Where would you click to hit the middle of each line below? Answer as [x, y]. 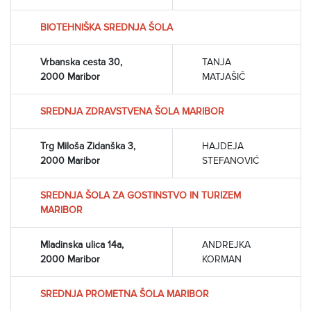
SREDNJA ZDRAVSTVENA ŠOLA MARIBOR [132, 111]
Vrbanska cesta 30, [81, 62]
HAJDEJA [223, 146]
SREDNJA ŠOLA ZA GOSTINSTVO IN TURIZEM [141, 195]
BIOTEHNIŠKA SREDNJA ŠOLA [107, 27]
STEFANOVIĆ [230, 160]
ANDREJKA [226, 244]
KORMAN [222, 259]
